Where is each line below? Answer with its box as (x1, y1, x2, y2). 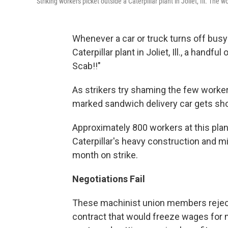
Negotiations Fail (72, 173, 145, 184)
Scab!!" (72, 60, 101, 71)
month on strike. (72, 149, 138, 160)
